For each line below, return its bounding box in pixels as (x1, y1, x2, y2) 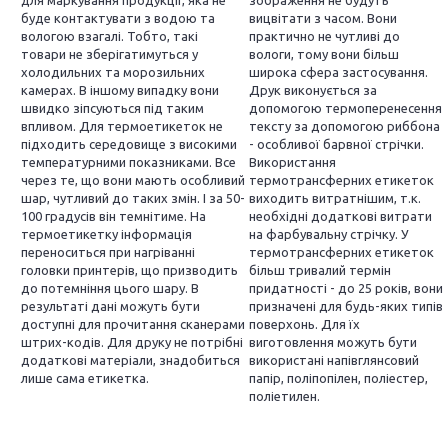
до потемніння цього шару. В (21, 281, 199, 295)
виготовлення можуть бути (249, 335, 417, 349)
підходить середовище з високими (21, 137, 237, 151)
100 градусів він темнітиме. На (21, 209, 206, 223)
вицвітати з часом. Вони (249, 11, 397, 25)
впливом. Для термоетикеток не (21, 119, 223, 133)
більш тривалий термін (249, 263, 391, 277)
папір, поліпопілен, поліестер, (249, 371, 428, 385)
